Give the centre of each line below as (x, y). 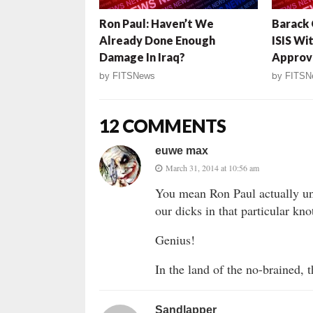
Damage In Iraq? (142, 57)
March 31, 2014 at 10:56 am (212, 168)
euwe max (182, 151)
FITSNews (134, 76)
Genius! (175, 240)
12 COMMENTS (163, 126)
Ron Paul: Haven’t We (156, 24)
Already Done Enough (157, 41)
